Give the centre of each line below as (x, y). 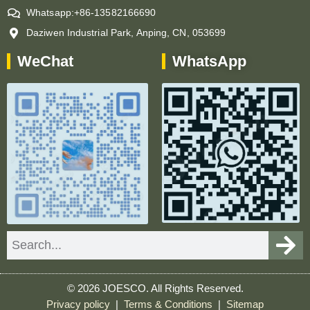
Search (22, 238)
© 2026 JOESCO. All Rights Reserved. (155, 289)
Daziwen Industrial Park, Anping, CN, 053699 (126, 33)
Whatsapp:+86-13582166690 (91, 12)
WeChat (45, 61)
